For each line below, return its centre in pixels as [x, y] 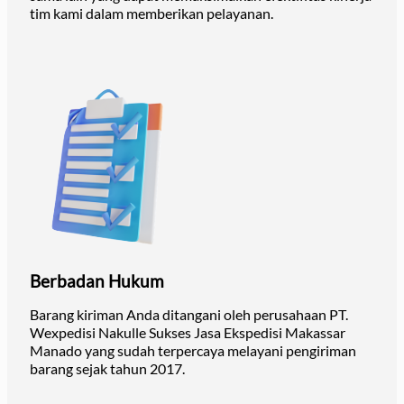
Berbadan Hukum [97, 281]
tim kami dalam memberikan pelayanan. [151, 14]
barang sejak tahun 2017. [107, 369]
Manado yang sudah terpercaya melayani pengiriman [193, 351]
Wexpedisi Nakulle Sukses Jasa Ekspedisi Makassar [188, 333]
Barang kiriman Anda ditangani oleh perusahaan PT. [189, 315]
